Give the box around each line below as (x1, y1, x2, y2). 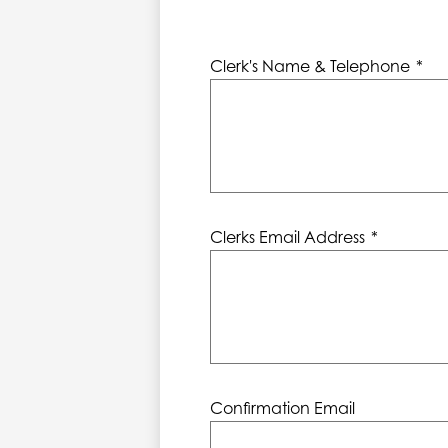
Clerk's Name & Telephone (210, 55, 410, 76)
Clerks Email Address (210, 226, 365, 247)
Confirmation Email (210, 398, 355, 419)
